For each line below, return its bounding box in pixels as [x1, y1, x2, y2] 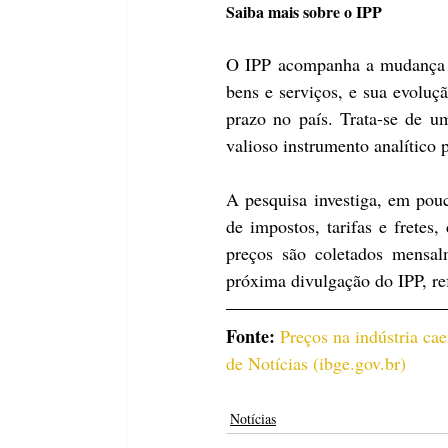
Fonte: [226, 322, 280, 349]
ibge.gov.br [319, 350, 400, 375]
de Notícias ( [226, 350, 319, 375]
